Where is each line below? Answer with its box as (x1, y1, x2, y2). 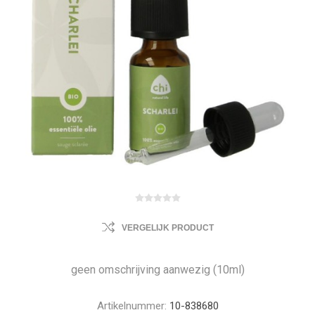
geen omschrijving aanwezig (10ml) (70, 263, 245, 276)
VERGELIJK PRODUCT (121, 223, 214, 233)
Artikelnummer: (96, 300, 167, 312)
